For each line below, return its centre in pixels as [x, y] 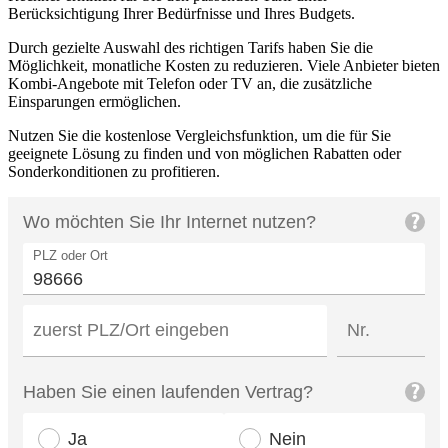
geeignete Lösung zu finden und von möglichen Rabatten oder [204, 154]
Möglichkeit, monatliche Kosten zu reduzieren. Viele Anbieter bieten [224, 66]
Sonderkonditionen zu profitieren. [114, 172]
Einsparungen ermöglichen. [94, 102]
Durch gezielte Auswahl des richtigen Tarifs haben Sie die [190, 48]
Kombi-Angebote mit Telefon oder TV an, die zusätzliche [190, 84]
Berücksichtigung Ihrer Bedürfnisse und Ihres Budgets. [181, 14]
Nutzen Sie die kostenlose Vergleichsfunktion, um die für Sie [199, 136]
